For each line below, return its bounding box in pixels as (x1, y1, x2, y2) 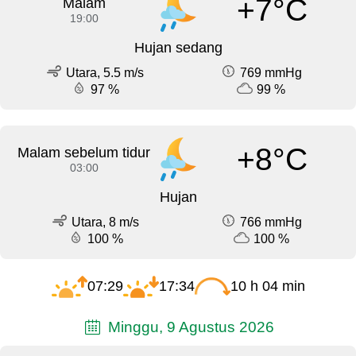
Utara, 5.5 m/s (66, 66, 144, 80)
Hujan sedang (133, 40, 222, 56)
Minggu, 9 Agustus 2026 (103, 318, 274, 336)
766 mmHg (240, 215, 302, 230)
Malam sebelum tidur (17, 145, 151, 161)
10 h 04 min (230, 278, 305, 295)
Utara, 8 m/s (71, 215, 139, 230)
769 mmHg (240, 66, 302, 80)
